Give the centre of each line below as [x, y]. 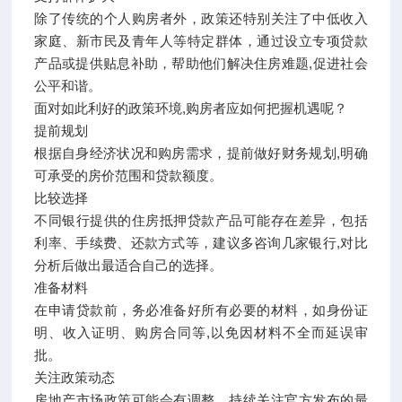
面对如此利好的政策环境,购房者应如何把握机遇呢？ [191, 108]
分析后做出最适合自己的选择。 [129, 265]
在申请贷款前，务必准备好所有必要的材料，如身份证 [201, 310]
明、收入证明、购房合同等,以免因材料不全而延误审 [201, 332]
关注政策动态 [75, 377]
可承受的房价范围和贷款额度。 [129, 175]
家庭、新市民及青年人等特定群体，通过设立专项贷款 [201, 40]
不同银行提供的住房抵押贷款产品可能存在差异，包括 [201, 220]
